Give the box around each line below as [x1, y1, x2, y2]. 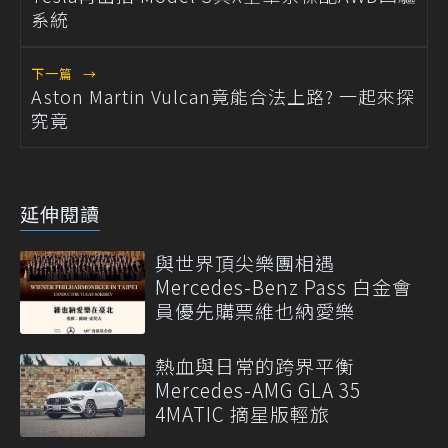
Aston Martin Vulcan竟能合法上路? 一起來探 [31, 82, 415, 109]
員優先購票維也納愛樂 [155, 296, 355, 324]
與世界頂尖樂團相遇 [155, 248, 335, 276]
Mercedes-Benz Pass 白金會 [155, 272, 412, 300]
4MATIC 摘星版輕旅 [155, 400, 330, 428]
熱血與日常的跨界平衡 [155, 352, 355, 380]
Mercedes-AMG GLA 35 [155, 376, 361, 404]
